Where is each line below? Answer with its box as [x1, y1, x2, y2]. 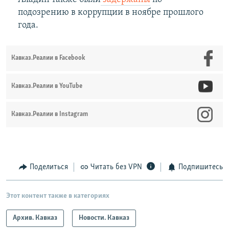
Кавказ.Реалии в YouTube [11, 83, 82, 90]
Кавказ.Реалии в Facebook [11, 55, 85, 62]
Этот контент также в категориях [6, 192, 109, 200]
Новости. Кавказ [79, 214, 129, 222]
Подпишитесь [178, 163, 223, 172]
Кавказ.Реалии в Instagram [11, 111, 88, 118]
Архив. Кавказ [13, 214, 57, 222]
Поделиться [29, 163, 68, 172]
